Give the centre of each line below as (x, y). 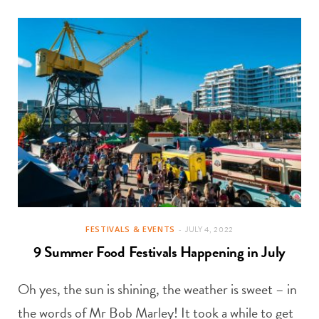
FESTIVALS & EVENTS (130, 229)
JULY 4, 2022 (209, 229)
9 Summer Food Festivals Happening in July (159, 252)
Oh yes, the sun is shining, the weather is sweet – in (157, 289)
